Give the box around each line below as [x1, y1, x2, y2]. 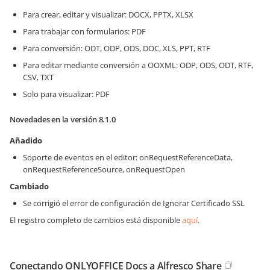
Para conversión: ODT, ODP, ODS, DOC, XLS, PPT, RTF [23, 43, 210, 54]
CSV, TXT [23, 72, 54, 83]
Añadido [10, 135, 42, 146]
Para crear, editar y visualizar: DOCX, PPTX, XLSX [23, 9, 193, 20]
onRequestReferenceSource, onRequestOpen [23, 164, 185, 175]
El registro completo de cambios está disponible [10, 215, 182, 225]
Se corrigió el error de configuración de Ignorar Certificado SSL [23, 198, 245, 209]
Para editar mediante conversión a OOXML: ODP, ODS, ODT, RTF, [23, 60, 253, 71]
